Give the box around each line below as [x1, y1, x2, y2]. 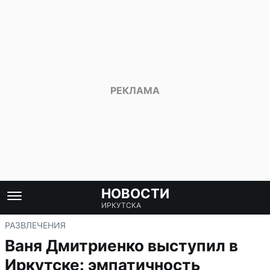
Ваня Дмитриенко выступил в [5, 236, 238, 255]
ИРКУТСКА [101, 201, 141, 210]
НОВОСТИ [101, 186, 169, 201]
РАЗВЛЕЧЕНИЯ [5, 220, 66, 230]
